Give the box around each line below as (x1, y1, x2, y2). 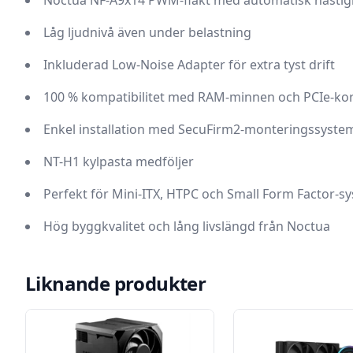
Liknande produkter (25, 270, 206, 296)
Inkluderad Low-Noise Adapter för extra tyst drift (43, 56, 335, 73)
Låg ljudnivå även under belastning (43, 24, 251, 41)
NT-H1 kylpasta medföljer (43, 153, 194, 170)
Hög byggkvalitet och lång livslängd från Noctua (43, 217, 330, 235)
